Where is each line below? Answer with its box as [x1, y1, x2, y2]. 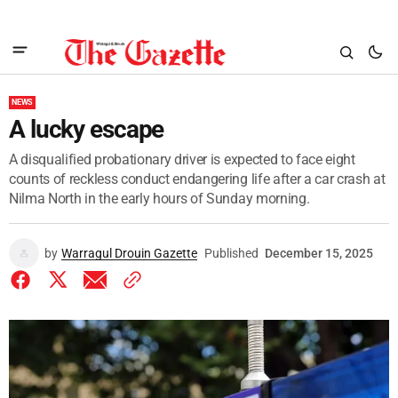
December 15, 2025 [265, 246, 373, 260]
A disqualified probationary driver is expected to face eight [9, 151, 355, 168]
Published [204, 246, 259, 260]
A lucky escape [9, 115, 164, 144]
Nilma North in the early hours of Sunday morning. [9, 190, 310, 207]
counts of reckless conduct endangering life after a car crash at [9, 171, 386, 187]
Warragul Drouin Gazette [61, 246, 197, 260]
